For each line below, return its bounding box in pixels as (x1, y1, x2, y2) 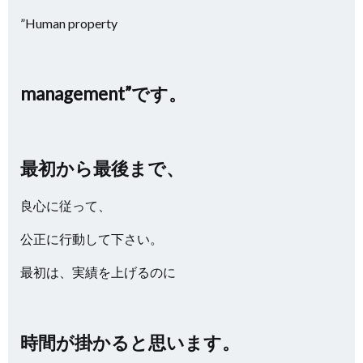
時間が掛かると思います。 (20, 331, 240, 353)
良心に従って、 (20, 198, 111, 213)
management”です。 (20, 83, 186, 105)
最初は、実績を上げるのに (20, 264, 176, 280)
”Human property (20, 15, 120, 31)
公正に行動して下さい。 (20, 231, 163, 246)
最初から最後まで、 (20, 157, 184, 179)
